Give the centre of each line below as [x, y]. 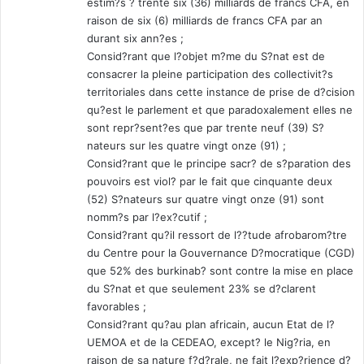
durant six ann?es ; [135, 39]
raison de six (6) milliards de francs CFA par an [205, 21]
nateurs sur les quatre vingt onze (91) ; [186, 146]
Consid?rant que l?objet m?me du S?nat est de [206, 56]
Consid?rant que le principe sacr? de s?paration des [219, 164]
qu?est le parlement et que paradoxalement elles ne [220, 110]
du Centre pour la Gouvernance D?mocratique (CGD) [221, 253]
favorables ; [117, 307]
